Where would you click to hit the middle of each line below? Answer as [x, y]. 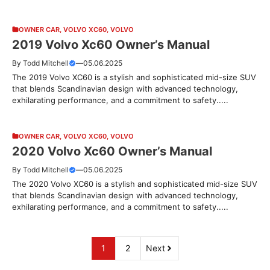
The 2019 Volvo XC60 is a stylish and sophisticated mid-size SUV [134, 77]
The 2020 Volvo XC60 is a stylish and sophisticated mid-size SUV [135, 184]
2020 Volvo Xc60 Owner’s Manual [112, 151]
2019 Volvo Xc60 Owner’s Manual [111, 44]
